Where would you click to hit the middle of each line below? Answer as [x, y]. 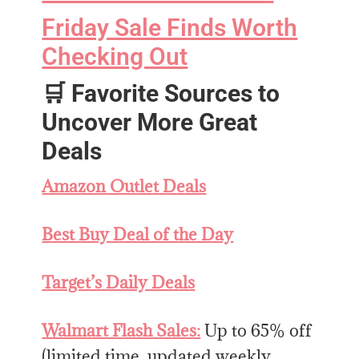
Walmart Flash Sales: [121, 330]
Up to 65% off [258, 330]
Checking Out [115, 56]
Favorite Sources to [176, 93]
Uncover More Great [150, 122]
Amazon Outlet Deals [124, 186]
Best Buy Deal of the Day [138, 234]
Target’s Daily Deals [119, 282]
